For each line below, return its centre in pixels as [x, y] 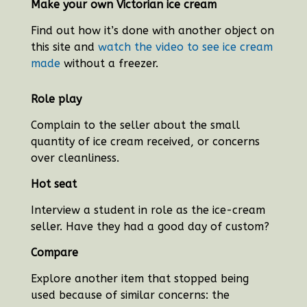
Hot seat [53, 184]
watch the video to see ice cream [185, 47]
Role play [56, 99]
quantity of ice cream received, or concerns [145, 141]
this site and [64, 47]
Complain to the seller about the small [135, 125]
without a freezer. [109, 63]
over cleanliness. [75, 158]
